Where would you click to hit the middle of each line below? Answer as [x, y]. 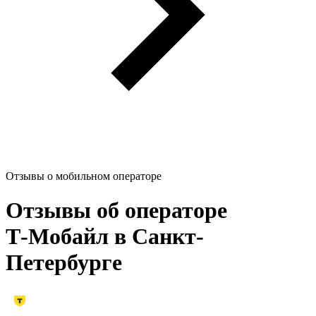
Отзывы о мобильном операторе [84, 176]
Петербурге [64, 262]
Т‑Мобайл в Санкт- [105, 236]
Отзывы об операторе [116, 210]
